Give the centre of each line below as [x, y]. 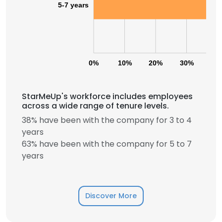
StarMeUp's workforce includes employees [107, 96]
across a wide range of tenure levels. [95, 106]
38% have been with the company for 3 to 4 [107, 120]
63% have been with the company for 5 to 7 [107, 144]
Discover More [111, 196]
